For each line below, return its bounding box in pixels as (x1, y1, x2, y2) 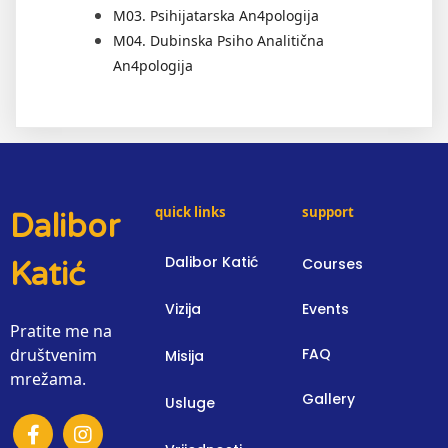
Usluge (164, 392, 215, 413)
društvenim (10, 343, 97, 366)
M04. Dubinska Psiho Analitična (113, 30, 324, 50)
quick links (154, 202, 226, 221)
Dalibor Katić (164, 251, 258, 272)
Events (302, 298, 350, 319)
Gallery (302, 388, 356, 409)
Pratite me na (10, 319, 112, 342)
